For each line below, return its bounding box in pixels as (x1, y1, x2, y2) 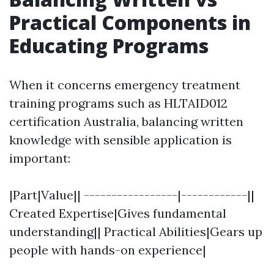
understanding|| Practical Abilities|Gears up (9, 224, 262, 239)
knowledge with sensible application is (9, 132, 232, 147)
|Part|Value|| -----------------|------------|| (9, 187, 254, 202)
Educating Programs (9, 32, 209, 59)
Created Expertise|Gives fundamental (9, 206, 226, 221)
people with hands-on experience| (9, 242, 206, 257)
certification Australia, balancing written (9, 114, 243, 129)
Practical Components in (9, 9, 251, 35)
